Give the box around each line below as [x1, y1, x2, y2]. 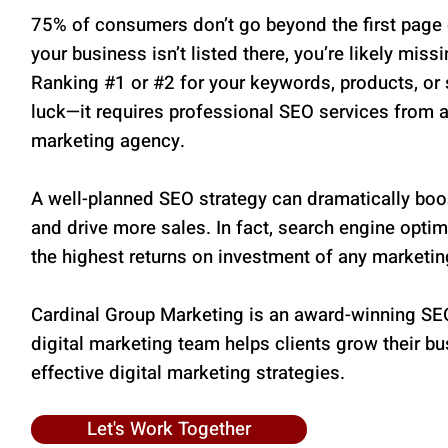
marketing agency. [30, 127, 185, 155]
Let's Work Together [87, 415, 251, 443]
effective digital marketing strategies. [30, 359, 345, 387]
